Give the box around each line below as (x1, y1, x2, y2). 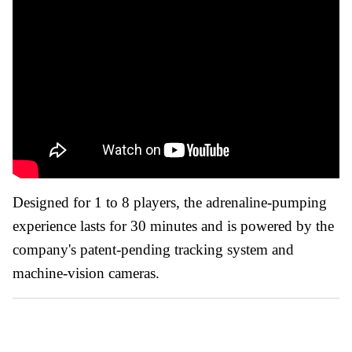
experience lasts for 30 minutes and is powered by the (13, 217, 334, 234)
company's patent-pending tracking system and (13, 240, 294, 258)
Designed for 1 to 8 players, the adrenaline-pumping (13, 193, 327, 211)
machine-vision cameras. (13, 264, 159, 281)
